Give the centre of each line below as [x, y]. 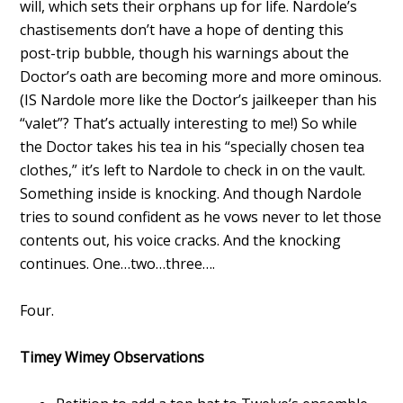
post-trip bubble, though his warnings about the [185, 53]
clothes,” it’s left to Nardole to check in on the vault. [193, 170]
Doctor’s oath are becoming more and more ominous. [201, 76]
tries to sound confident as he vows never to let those [201, 216]
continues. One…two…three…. [118, 263]
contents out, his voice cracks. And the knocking [181, 240]
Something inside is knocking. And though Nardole [191, 193]
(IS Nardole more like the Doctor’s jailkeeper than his [199, 99]
